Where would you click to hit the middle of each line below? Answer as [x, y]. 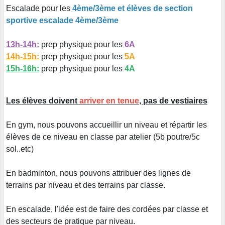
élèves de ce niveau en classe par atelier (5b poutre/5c [103, 137]
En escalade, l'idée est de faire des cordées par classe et [107, 209]
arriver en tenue [109, 101]
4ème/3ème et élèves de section [133, 9]
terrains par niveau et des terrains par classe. [86, 185]
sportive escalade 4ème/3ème [62, 21]
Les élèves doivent [43, 101]
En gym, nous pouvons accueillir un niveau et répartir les [106, 125]
